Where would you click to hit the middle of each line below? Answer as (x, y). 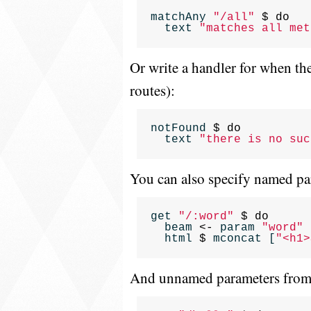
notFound (178, 128)
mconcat (237, 239)
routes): (152, 90)
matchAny (178, 17)
